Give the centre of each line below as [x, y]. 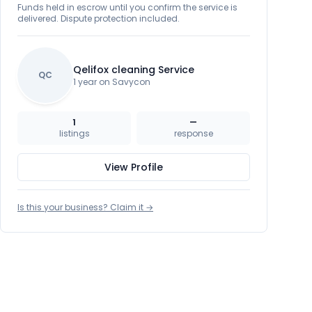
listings [74, 133]
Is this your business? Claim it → [85, 207]
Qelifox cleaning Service [134, 70]
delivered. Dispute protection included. [99, 18]
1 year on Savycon [112, 82]
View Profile [134, 167]
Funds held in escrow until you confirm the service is [127, 7]
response [193, 133]
